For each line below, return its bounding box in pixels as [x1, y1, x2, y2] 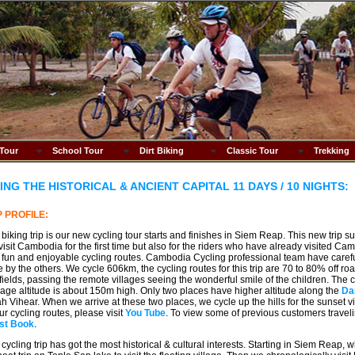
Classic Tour [226, 146, 278, 156]
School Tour [52, 146, 103, 156]
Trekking [313, 146, 349, 156]
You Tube [124, 307, 166, 319]
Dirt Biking [139, 146, 184, 156]
